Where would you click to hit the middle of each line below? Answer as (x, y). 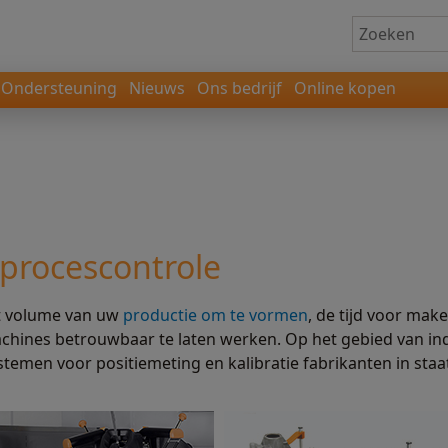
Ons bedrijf (239, 88)
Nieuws (157, 88)
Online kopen (345, 88)
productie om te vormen (215, 315)
